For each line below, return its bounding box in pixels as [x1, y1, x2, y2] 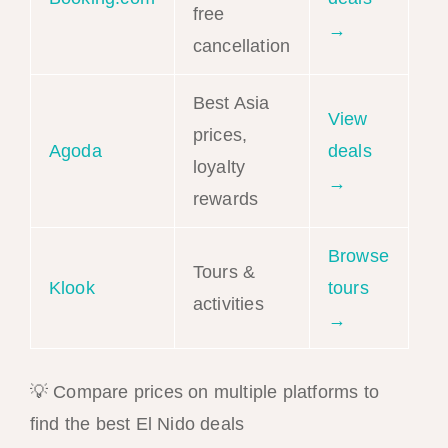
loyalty [192, 157, 246, 178]
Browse [327, 246, 389, 267]
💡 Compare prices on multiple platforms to [29, 382, 379, 403]
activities [192, 294, 264, 315]
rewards [192, 189, 259, 210]
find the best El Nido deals [29, 414, 245, 435]
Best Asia [192, 93, 270, 114]
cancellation [192, 36, 291, 57]
